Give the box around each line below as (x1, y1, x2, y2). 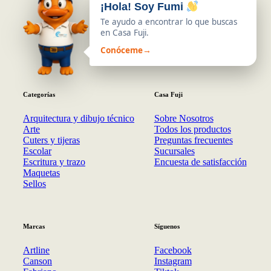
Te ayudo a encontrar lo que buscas (100, 16, 237, 28)
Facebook (154, 245, 192, 255)
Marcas (23, 223, 45, 230)
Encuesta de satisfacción (154, 157, 247, 168)
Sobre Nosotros (154, 113, 214, 124)
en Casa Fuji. (100, 27, 149, 39)
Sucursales (154, 146, 195, 157)
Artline (23, 245, 50, 255)
